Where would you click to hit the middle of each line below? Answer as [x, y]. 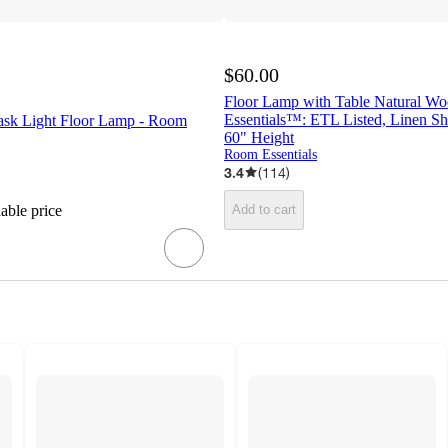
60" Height [259, 137]
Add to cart [264, 210]
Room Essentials [270, 154]
